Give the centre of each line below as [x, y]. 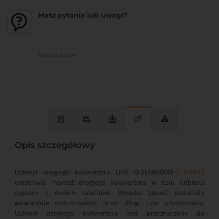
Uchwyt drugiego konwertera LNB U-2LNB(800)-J [99, 172]
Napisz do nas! [58, 55]
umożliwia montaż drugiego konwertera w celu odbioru [109, 182]
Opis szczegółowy [55, 145]
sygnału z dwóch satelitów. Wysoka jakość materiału [109, 193]
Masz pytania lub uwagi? [83, 15]
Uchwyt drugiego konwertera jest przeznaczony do [109, 213]
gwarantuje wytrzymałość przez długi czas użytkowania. [109, 203]
